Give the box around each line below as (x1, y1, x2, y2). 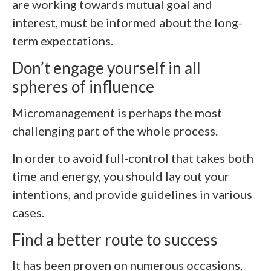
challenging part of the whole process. (12, 123, 218, 138)
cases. (12, 204, 44, 220)
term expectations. (12, 33, 113, 48)
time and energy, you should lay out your (12, 168, 229, 183)
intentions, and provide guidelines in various (12, 186, 252, 201)
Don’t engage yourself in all (12, 58, 201, 78)
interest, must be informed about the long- (12, 15, 243, 30)
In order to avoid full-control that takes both (12, 150, 253, 165)
